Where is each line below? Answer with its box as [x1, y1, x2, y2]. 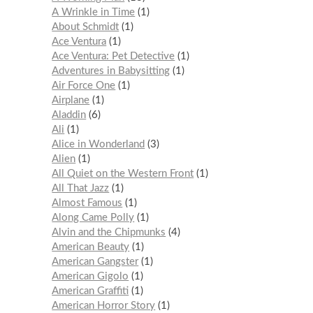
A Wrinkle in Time [52, 6, 136, 17]
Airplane [52, 94, 90, 105]
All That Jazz [52, 182, 110, 194]
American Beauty [52, 241, 130, 252]
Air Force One [52, 80, 116, 91]
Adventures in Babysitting [52, 65, 170, 76]
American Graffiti [52, 285, 129, 296]
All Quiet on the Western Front [52, 168, 194, 179]
